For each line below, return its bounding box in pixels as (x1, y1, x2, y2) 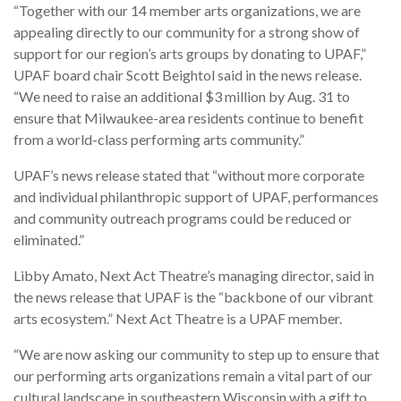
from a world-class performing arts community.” (13, 131, 304, 149)
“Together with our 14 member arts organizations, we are (13, 2, 361, 20)
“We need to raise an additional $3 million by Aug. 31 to (13, 88, 350, 106)
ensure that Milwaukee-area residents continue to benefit (13, 109, 363, 127)
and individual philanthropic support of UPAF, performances (13, 188, 379, 206)
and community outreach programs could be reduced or (13, 209, 352, 227)
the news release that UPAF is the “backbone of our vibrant (13, 288, 373, 306)
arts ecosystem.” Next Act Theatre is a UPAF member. (13, 310, 342, 328)
